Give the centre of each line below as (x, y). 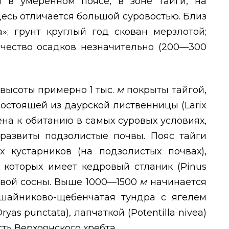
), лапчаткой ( (99, 213)
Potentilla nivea (167, 213)
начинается (179, 182)
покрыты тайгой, (167, 90)
